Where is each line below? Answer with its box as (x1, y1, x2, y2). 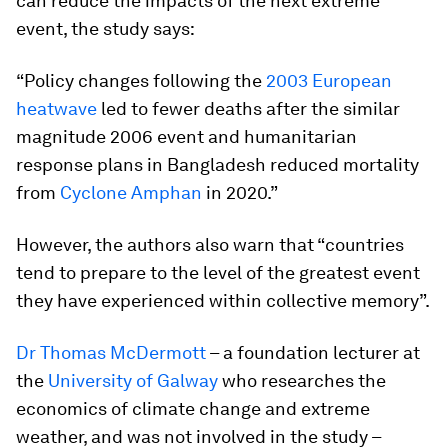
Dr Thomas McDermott (16, 342, 206, 364)
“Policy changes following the (16, 70, 266, 92)
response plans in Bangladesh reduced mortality (16, 154, 419, 176)
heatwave (16, 98, 97, 120)
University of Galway (48, 370, 218, 392)
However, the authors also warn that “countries (16, 234, 404, 256)
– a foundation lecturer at (206, 342, 420, 364)
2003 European (266, 70, 392, 92)
